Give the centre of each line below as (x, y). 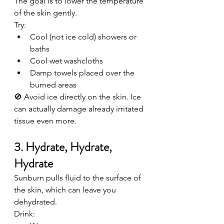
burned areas (53, 85)
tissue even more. (45, 121)
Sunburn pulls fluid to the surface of (78, 178)
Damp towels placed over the (83, 73)
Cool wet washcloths (66, 61)
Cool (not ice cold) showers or (84, 37)
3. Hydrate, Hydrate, (64, 147)
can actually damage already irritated (80, 109)
